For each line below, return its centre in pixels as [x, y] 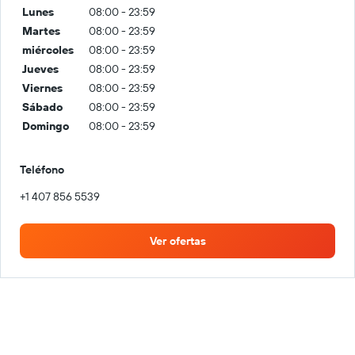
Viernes [42, 88]
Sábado [42, 107]
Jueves [40, 69]
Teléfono [42, 169]
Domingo [46, 126]
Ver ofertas [177, 240]
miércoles [48, 50]
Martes [41, 31]
